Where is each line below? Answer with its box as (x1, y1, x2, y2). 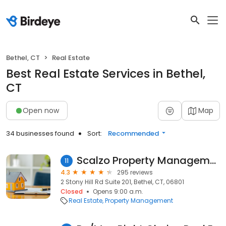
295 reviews (117, 168, 153, 177)
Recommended (108, 129, 159, 138)
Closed (61, 187, 83, 196)
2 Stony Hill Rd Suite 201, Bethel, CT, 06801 (61, 178, 184, 186)
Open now (23, 105, 59, 116)
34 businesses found (6, 129, 74, 138)
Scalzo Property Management (210, 153, 216, 167)
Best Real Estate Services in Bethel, (6, 66, 205, 82)
